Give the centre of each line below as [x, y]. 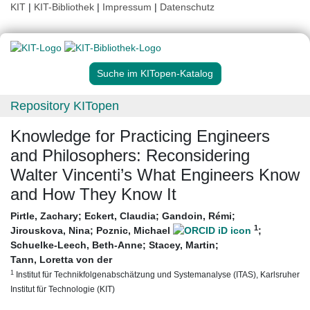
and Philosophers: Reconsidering [130, 156]
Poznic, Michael [135, 231]
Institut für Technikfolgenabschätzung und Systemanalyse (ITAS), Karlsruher [157, 275]
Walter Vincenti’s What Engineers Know [155, 175]
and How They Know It [93, 194]
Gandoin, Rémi [197, 216]
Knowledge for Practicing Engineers [140, 136]
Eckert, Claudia [120, 216]
